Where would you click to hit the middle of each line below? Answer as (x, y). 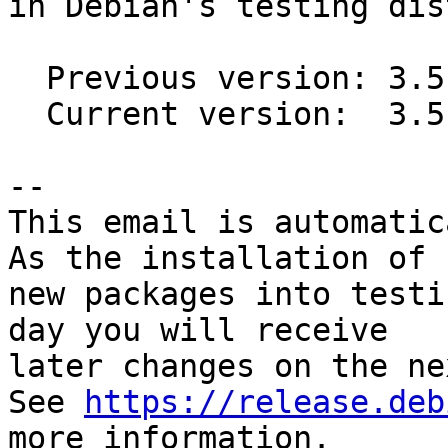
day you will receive (198, 330)
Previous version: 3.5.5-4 (27, 78)
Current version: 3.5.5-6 (27, 114)
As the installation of (217, 258)
